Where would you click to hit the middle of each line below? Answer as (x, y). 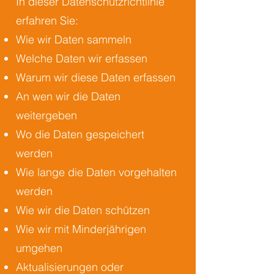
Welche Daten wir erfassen (82, 58)
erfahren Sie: (47, 20)
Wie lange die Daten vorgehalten (96, 172)
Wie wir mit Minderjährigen (81, 229)
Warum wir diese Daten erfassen (96, 77)
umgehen (39, 248)
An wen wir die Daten (68, 96)
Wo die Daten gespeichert (80, 134)
